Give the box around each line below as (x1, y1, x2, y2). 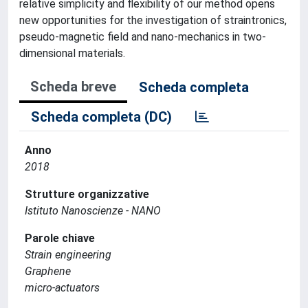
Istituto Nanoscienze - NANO (25, 204, 161, 217)
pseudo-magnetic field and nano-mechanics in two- (19, 30, 266, 43)
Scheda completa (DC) (31, 109, 172, 125)
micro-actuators (25, 281, 100, 294)
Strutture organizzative (25, 188, 149, 201)
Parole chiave (25, 232, 95, 245)
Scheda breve (30, 78, 116, 95)
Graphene (25, 265, 71, 278)
